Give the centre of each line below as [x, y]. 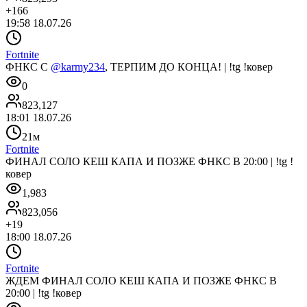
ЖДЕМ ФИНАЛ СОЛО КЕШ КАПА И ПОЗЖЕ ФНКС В [141, 280]
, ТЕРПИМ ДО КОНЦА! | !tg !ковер [189, 66]
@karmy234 [78, 66]
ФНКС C [28, 66]
